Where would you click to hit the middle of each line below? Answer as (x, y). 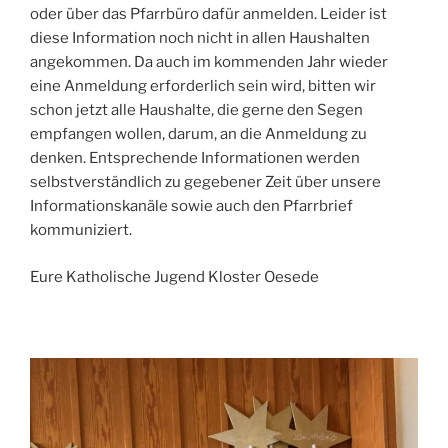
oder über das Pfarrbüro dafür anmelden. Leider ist (208, 14)
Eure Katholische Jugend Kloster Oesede (174, 276)
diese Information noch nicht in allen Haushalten (200, 38)
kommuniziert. (81, 230)
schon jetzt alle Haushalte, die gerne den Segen (196, 110)
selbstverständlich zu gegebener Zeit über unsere (205, 182)
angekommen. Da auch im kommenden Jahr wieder (209, 62)
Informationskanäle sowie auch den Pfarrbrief (191, 206)
